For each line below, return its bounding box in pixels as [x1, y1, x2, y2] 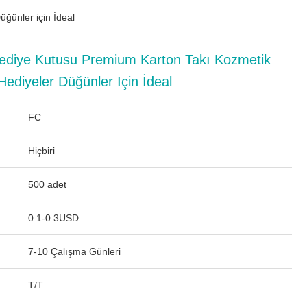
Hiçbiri [28, 145, 55, 156]
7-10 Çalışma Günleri [28, 246, 121, 257]
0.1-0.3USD [28, 212, 79, 223]
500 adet [28, 179, 66, 190]
